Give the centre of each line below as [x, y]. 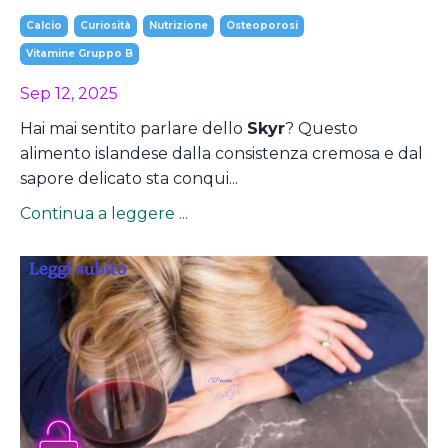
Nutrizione [178, 26]
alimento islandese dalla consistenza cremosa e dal [221, 154]
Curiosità [105, 26]
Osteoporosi [262, 26]
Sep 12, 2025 [69, 94]
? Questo [321, 129]
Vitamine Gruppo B [79, 54]
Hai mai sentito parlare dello [133, 129]
